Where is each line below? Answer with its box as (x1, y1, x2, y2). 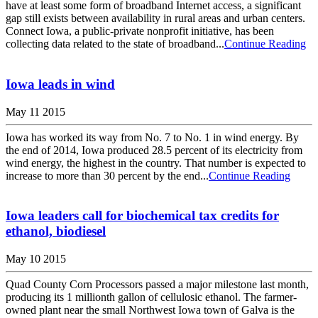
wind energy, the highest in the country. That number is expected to (6, 156, 306, 169)
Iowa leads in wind (6, 76, 115, 92)
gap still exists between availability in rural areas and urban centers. (6, 12, 305, 25)
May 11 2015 (6, 105, 65, 118)
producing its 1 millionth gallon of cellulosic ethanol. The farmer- (6, 291, 297, 303)
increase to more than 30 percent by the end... (6, 169, 209, 182)
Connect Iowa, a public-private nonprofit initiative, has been (6, 25, 274, 38)
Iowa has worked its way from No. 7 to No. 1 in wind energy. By (6, 131, 299, 143)
